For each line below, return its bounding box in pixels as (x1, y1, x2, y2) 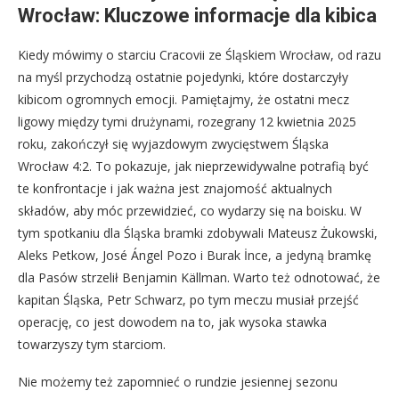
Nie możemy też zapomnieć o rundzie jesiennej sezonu (18, 373, 338, 391)
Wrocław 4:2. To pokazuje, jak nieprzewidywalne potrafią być (18, 158, 369, 175)
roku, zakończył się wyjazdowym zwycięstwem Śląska (18, 135, 329, 153)
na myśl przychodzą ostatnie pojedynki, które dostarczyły (18, 69, 348, 86)
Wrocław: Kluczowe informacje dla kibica (18, 4, 377, 28)
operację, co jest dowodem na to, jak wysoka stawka (18, 313, 327, 331)
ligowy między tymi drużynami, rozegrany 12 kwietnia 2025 (18, 113, 356, 131)
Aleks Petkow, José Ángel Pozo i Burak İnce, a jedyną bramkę (18, 247, 371, 265)
